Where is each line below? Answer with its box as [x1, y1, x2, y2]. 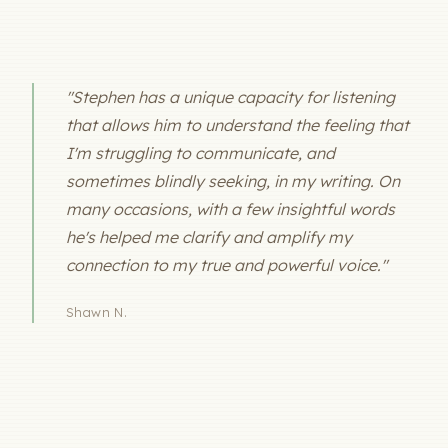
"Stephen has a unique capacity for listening [66, 86, 395, 107]
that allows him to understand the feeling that [66, 114, 409, 135]
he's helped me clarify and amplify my [66, 226, 352, 247]
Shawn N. [66, 304, 128, 321]
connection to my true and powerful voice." [66, 254, 387, 275]
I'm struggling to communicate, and [66, 142, 335, 163]
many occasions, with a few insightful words [66, 198, 395, 219]
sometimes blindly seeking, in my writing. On [66, 170, 400, 191]
